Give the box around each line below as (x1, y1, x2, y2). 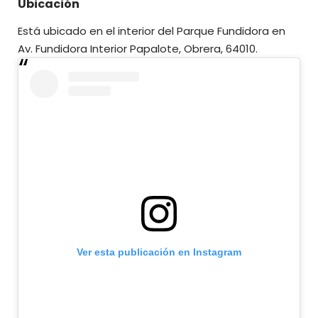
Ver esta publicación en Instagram (77, 246, 241, 258)
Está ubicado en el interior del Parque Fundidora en (18, 23, 285, 38)
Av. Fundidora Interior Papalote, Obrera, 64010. (18, 40, 258, 56)
